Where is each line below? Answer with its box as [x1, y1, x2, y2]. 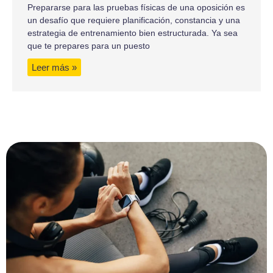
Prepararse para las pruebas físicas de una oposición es [27, 2, 245, 12]
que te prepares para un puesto [27, 40, 150, 51]
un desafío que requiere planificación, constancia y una [27, 15, 240, 25]
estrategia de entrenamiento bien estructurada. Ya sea [27, 27, 238, 38]
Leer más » [32, 62, 77, 73]
